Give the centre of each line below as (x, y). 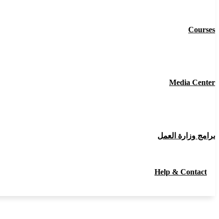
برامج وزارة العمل (186, 136)
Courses (202, 30)
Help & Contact (181, 172)
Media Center (192, 82)
